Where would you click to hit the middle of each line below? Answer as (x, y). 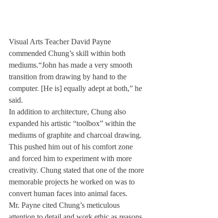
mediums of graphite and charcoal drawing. (76, 135)
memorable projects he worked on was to (73, 182)
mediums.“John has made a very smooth (72, 65)
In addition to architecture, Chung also (68, 112)
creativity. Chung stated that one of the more (77, 170)
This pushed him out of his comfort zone (72, 147)
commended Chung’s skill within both (68, 54)
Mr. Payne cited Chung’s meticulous (65, 205)
